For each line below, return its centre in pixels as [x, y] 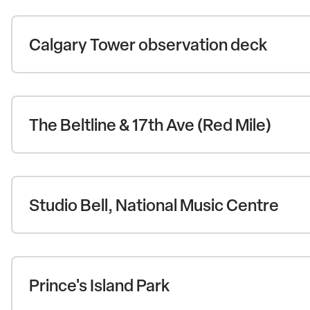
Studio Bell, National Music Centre [154, 205]
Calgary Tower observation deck [148, 45]
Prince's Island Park [99, 285]
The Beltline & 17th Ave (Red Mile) [150, 125]
